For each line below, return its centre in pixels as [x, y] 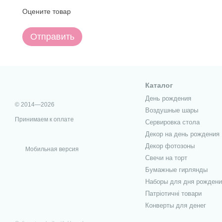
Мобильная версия [51, 149]
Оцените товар [47, 11]
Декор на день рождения [182, 134]
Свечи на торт [166, 158]
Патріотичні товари [173, 193]
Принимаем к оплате [44, 119]
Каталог [159, 85]
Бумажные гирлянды [176, 169]
